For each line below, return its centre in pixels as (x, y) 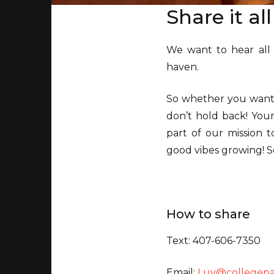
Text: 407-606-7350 (214, 240)
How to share (209, 214)
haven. (183, 67)
